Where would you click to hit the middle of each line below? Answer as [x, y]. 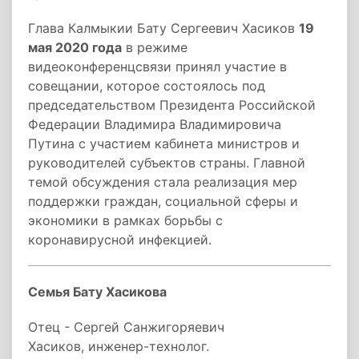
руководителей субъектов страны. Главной [167, 163]
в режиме [155, 47]
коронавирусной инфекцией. [120, 240]
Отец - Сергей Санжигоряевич [126, 327]
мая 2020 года [75, 47]
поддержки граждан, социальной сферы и [163, 201]
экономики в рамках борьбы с [125, 220]
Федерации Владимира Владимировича [155, 124]
